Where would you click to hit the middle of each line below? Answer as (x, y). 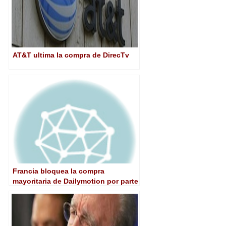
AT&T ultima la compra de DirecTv (71, 55)
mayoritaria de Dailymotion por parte (75, 181)
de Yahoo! (30, 191)
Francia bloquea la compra (59, 171)
